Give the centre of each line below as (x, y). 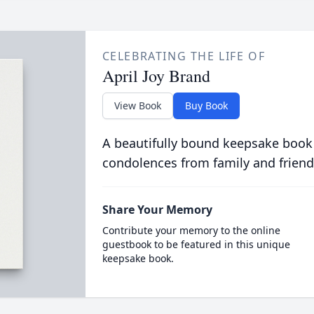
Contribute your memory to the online (191, 230)
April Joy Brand (156, 76)
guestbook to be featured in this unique (196, 244)
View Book (137, 105)
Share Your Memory (157, 210)
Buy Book (206, 105)
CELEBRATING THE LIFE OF (184, 56)
